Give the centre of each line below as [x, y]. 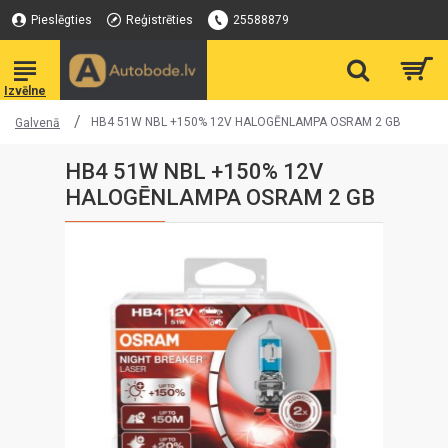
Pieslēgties [61, 20]
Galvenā [37, 123]
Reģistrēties [159, 20]
